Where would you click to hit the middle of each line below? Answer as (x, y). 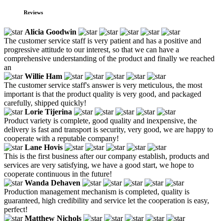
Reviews (33, 12)
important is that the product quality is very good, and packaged (103, 94)
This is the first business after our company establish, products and (107, 156)
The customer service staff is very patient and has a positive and (103, 40)
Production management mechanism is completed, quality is (97, 191)
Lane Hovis (44, 147)
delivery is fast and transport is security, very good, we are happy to (109, 129)
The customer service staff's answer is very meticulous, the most (103, 85)
